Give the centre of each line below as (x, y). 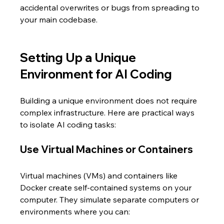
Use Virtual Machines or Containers (107, 149)
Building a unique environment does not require (110, 100)
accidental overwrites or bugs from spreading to (111, 7)
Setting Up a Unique (79, 57)
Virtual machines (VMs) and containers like (100, 175)
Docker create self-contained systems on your (107, 187)
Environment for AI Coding (96, 74)
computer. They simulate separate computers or (111, 199)
